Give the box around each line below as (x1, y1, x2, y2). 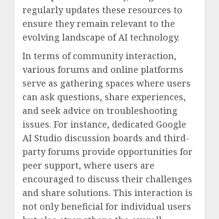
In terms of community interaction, (22, 50, 176, 62)
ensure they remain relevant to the (22, 18, 175, 30)
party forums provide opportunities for (22, 146, 193, 158)
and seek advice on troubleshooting (22, 105, 177, 117)
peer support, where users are (22, 159, 154, 172)
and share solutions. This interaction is (22, 187, 193, 199)
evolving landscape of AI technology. (22, 31, 179, 44)
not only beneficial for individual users (22, 200, 191, 213)
